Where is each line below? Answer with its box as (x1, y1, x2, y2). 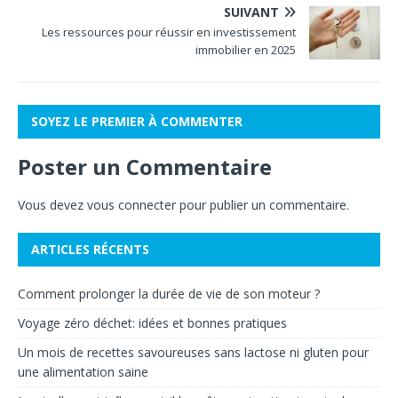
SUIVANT (224, 4, 279, 21)
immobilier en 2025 (195, 42, 296, 59)
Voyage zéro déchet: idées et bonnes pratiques (18, 314, 287, 332)
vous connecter (87, 196, 176, 214)
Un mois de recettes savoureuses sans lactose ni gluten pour (18, 344, 369, 362)
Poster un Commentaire (18, 152, 272, 182)
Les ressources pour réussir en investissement (42, 24, 296, 41)
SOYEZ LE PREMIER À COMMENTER (31, 113, 243, 131)
